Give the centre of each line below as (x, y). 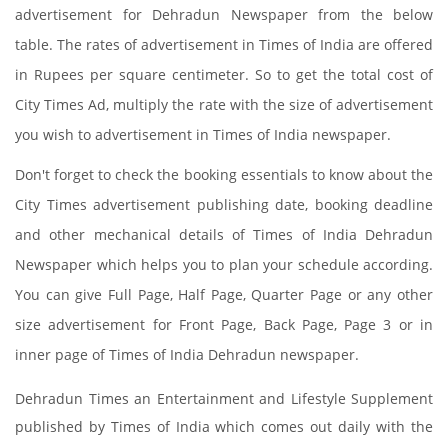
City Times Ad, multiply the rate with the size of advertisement (224, 104)
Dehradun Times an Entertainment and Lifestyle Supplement (224, 398)
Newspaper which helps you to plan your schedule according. (224, 264)
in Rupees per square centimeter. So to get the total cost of (224, 74)
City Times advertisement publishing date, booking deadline (224, 204)
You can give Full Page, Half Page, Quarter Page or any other (224, 294)
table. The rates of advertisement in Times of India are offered (224, 44)
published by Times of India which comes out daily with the (224, 426)
